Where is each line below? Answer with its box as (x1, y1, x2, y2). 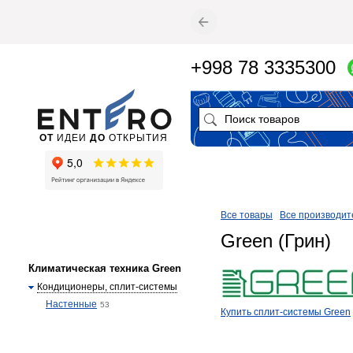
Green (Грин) (221, 230, 331, 251)
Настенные (46, 299, 97, 310)
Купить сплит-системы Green (221, 307, 351, 318)
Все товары (221, 210, 273, 221)
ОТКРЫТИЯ (106, 132, 168, 143)
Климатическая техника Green (28, 262, 181, 274)
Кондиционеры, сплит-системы (37, 281, 177, 292)
